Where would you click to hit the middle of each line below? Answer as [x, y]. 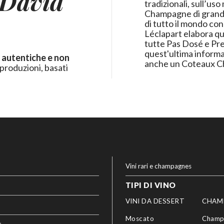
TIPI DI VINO [150, 185]
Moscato [140, 218]
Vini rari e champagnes [158, 166]
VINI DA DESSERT [155, 201]
